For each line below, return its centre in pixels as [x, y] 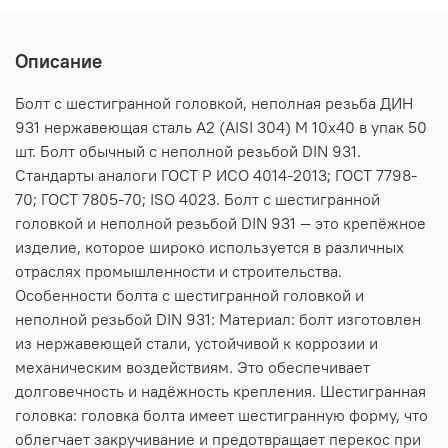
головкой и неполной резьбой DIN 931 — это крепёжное [220, 222]
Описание [58, 60]
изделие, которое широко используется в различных [209, 246]
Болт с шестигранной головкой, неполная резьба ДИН [214, 102]
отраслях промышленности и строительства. [178, 270]
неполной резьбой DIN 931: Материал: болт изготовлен [218, 318]
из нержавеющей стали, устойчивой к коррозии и [196, 342]
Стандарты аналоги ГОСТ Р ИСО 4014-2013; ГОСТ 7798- [216, 174]
